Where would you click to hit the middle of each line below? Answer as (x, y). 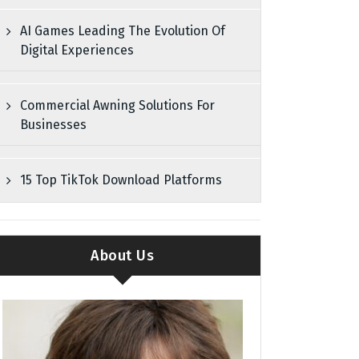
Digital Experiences (77, 50)
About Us (123, 255)
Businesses (54, 125)
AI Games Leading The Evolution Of (123, 31)
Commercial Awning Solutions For (118, 106)
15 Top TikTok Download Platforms (121, 180)
